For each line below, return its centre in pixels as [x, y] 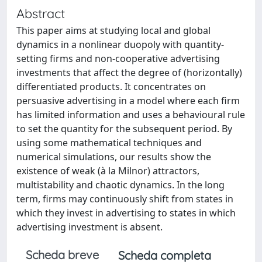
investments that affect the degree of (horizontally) [129, 72]
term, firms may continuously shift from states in [125, 199]
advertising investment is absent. [89, 227]
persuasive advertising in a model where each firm [128, 100]
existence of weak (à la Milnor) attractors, [108, 170]
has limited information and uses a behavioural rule [131, 114]
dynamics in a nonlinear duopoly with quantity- [120, 44]
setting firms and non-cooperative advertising [118, 58]
